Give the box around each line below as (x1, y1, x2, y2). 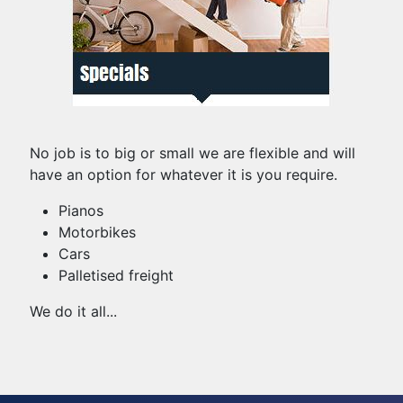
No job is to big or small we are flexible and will (30, 144, 355, 162)
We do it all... (30, 302, 117, 320)
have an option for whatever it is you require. (30, 166, 337, 184)
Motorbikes (58, 223, 136, 241)
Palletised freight (58, 266, 174, 284)
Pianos (58, 201, 103, 219)
